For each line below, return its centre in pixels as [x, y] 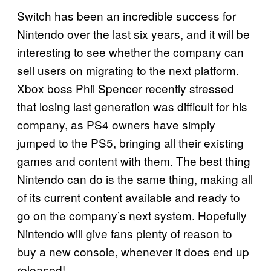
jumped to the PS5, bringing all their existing [130, 142]
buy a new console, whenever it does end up [133, 251]
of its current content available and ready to [129, 197]
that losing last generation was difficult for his [132, 106]
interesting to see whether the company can [130, 51]
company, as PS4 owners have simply [116, 124]
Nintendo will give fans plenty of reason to [125, 233]
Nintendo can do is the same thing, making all [135, 178]
